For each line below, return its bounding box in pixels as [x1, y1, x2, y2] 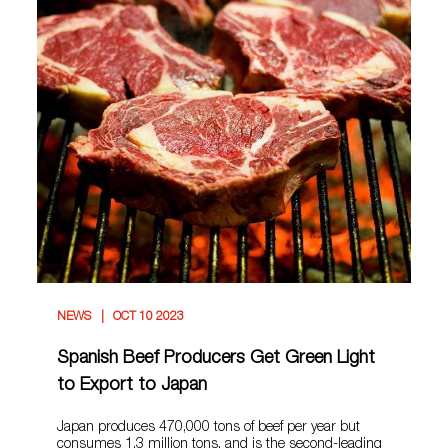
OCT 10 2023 [110, 311, 185, 324]
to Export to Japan [57, 377, 208, 396]
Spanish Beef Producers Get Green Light [57, 350, 376, 369]
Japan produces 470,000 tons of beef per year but [57, 421, 361, 436]
